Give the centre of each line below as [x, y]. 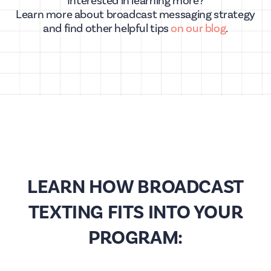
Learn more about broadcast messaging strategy [135, 15]
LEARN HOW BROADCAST [135, 187]
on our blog [198, 28]
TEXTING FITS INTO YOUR [135, 212]
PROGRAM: [135, 238]
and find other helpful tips [107, 28]
